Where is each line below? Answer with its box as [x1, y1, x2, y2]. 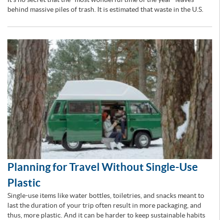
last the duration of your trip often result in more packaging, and [7, 201, 201, 209]
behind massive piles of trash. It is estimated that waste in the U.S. [7, 5, 203, 14]
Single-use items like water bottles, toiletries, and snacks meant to [7, 191, 204, 199]
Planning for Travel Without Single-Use [7, 160, 198, 173]
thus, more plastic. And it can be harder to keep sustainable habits [7, 211, 205, 219]
